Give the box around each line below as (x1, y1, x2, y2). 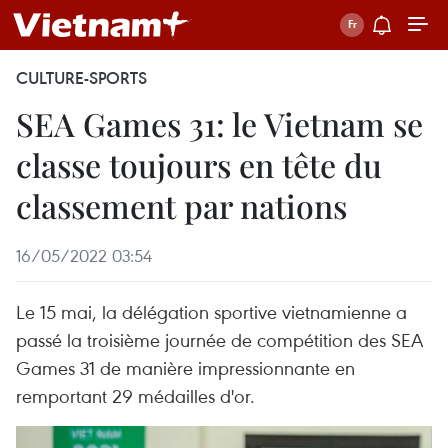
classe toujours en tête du (16, 143, 382, 186)
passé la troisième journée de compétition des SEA (16, 327, 423, 352)
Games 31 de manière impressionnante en (16, 355, 355, 380)
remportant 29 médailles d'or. (16, 383, 255, 408)
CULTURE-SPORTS (16, 67, 147, 89)
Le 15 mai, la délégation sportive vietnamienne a (16, 299, 407, 324)
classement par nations (16, 184, 347, 227)
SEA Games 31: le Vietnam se (16, 102, 423, 145)
